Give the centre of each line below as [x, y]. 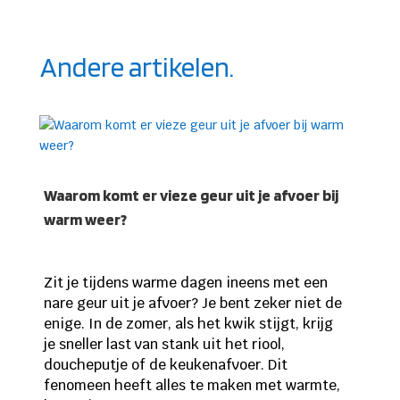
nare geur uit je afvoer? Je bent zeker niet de [192, 304]
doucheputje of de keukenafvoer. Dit [165, 365]
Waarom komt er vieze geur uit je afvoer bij [191, 196]
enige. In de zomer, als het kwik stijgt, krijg [188, 324]
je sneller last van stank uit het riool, [164, 345]
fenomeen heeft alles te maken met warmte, [192, 386]
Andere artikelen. [137, 67]
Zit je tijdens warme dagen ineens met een [185, 283]
